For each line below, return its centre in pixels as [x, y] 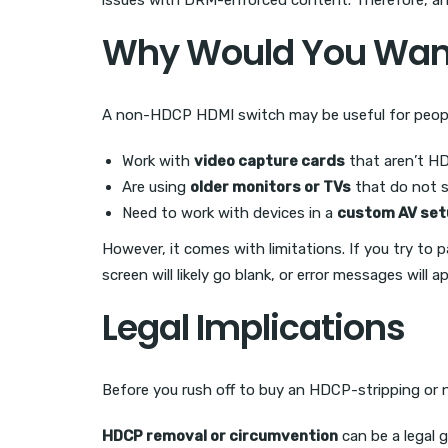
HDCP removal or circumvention [220, 436]
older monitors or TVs [270, 187]
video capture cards [269, 161]
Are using [156, 187]
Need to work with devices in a [229, 213]
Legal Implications [253, 328]
